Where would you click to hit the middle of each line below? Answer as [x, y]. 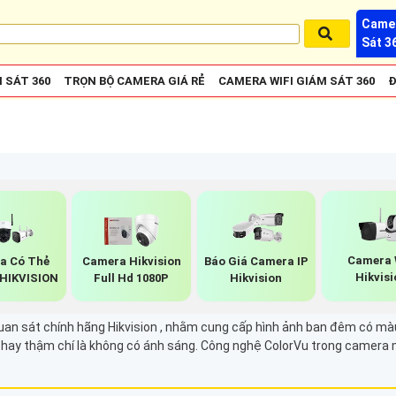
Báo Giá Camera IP [256, 262]
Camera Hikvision [131, 261]
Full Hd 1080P [132, 278]
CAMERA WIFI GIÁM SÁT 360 [297, 81]
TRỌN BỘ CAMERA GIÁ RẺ [134, 81]
